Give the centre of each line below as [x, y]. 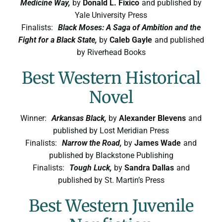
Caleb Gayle [131, 40]
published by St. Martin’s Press [111, 180]
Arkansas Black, [80, 118]
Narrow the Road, [93, 143]
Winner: [33, 118]
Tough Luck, [91, 167]
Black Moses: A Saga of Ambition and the [129, 27]
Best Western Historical [111, 78]
